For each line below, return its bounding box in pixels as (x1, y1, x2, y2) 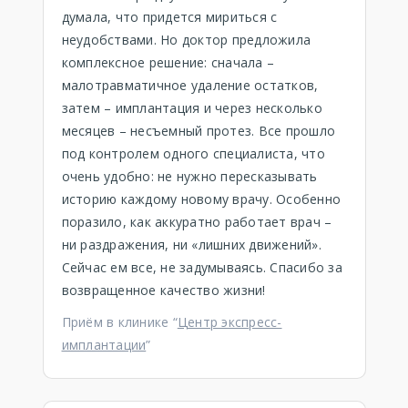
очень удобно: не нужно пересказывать (61, 168, 318, 185)
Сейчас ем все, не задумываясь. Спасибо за (61, 259, 342, 276)
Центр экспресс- (177, 313, 282, 331)
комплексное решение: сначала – (61, 54, 274, 71)
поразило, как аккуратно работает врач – (61, 213, 332, 230)
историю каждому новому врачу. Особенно (61, 190, 341, 208)
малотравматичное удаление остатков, (61, 76, 319, 94)
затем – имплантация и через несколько (61, 99, 322, 117)
